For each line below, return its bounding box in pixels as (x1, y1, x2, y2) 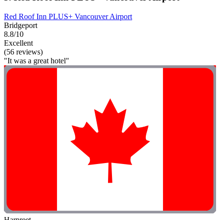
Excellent (4, 38, 33, 47)
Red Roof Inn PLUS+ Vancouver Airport (4, 12, 132, 21)
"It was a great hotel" (4, 56, 69, 65)
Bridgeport (4, 21, 37, 29)
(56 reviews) (4, 47, 43, 56)
